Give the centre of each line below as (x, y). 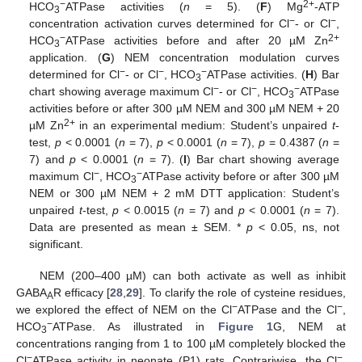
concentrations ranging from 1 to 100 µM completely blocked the (181, 343)
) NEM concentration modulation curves (225, 58)
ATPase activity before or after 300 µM (240, 177)
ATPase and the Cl (287, 309)
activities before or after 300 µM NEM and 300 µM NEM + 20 (184, 109)
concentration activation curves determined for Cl (160, 24)
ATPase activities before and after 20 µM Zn (197, 41)
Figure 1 (245, 326)
